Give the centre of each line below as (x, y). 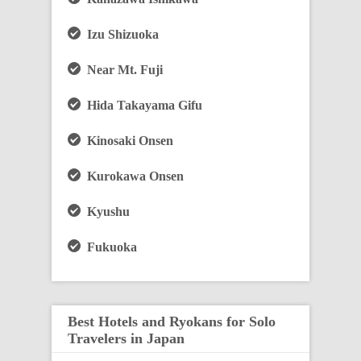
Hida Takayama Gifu (141, 105)
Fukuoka (109, 247)
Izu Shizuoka (120, 34)
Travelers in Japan (126, 338)
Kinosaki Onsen (127, 141)
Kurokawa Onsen (132, 176)
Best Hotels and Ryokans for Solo (172, 322)
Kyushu (105, 212)
